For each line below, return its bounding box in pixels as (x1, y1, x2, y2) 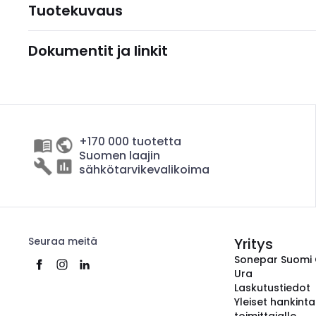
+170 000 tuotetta (79, 133, 181, 150)
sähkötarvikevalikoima (79, 162, 209, 178)
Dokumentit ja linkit (28, 41, 168, 61)
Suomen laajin (79, 147, 160, 164)
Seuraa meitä (28, 234, 97, 248)
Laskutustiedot (234, 281, 310, 295)
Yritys (234, 234, 273, 254)
